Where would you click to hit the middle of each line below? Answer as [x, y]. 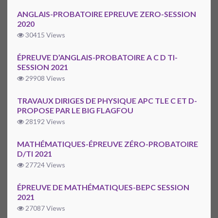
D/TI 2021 [35, 154]
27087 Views [45, 208]
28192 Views [45, 122]
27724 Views [45, 165]
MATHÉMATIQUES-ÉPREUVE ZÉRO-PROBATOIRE [108, 144]
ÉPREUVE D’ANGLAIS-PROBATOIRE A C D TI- [97, 57]
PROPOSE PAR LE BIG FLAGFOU [75, 110]
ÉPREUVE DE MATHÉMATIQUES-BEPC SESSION [103, 187]
